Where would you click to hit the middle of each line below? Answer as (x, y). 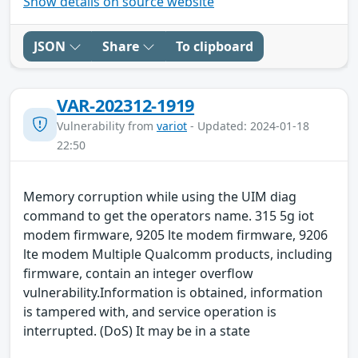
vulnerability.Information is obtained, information (173, 292)
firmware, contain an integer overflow (138, 273)
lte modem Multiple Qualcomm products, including (178, 254)
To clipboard (215, 46)
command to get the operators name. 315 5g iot (169, 215)
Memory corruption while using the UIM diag (160, 196)
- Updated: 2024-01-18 (248, 125)
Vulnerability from (107, 125)
